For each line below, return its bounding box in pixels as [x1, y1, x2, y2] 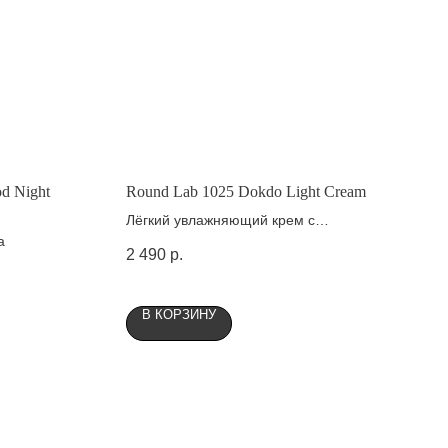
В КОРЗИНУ [142, 306, 216, 322]
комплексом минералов [126, 232, 282, 249]
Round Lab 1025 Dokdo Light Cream [126, 182, 366, 200]
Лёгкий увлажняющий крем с [126, 211, 315, 228]
